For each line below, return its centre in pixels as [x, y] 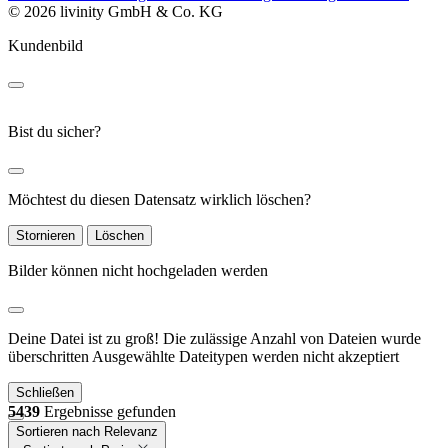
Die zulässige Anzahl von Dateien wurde [292, 338]
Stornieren [45, 235]
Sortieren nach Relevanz [87, 431]
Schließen [45, 392]
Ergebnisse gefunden [108, 411]
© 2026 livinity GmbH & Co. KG [115, 11]
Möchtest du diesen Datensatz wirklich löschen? [159, 199]
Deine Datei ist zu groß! [83, 338]
